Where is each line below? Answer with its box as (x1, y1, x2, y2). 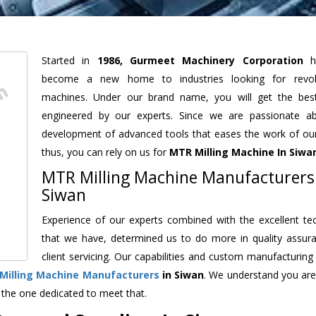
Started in (42, 53, 97, 67)
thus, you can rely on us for (42, 145, 169, 159)
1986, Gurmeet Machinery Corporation (97, 53, 303, 67)
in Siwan (159, 267, 205, 281)
